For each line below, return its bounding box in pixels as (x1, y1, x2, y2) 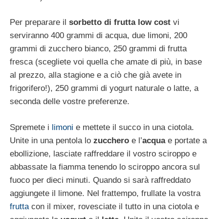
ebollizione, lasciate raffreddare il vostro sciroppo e (10, 149, 197, 158)
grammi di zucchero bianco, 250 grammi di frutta (10, 44, 187, 54)
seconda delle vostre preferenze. (10, 97, 130, 107)
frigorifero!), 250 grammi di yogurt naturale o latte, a (10, 84, 198, 93)
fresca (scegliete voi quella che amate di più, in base (10, 57, 202, 67)
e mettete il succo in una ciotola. (73, 122, 194, 132)
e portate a (165, 135, 207, 145)
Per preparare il (10, 18, 69, 27)
